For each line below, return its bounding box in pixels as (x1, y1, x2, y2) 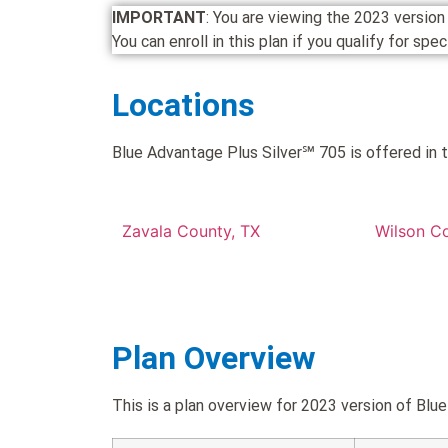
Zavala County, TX (122, 221, 260, 242)
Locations (112, 85, 255, 124)
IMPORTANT (112, 8, 206, 28)
